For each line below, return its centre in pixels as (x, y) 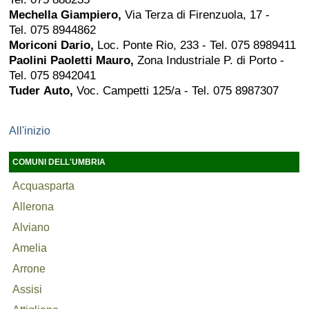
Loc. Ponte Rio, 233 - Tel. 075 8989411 (197, 45)
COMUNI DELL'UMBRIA (60, 162)
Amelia (30, 248)
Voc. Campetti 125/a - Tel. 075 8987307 (178, 90)
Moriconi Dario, (53, 45)
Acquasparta (44, 186)
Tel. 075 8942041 (53, 75)
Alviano (31, 227)
